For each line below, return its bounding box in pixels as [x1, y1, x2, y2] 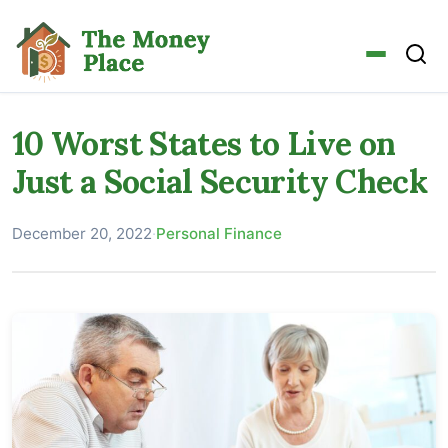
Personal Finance [156, 223, 282, 243]
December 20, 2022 [12, 223, 152, 243]
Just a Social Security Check [12, 160, 428, 202]
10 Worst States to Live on [12, 122, 396, 164]
